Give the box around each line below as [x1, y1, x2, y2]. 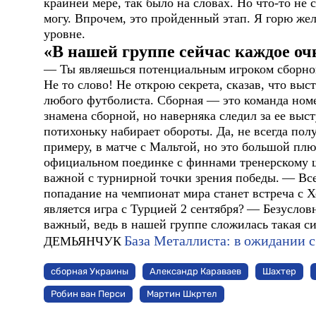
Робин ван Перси [51, 288, 126, 300]
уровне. [44, 26, 85, 41]
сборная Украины [51, 266, 128, 277]
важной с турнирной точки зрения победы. [44, 170, 279, 185]
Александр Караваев [150, 266, 241, 277]
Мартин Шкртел [147, 288, 217, 300]
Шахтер [262, 266, 296, 277]
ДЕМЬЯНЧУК [44, 233, 121, 248]
